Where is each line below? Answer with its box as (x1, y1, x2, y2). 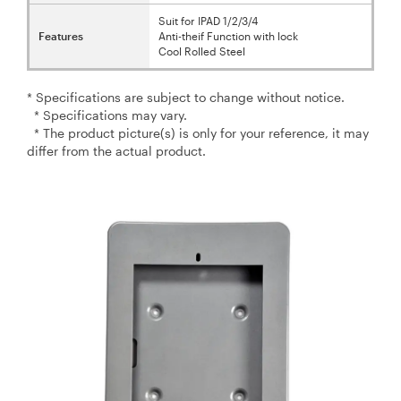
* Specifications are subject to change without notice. (27, 89, 345, 105)
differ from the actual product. (27, 142, 206, 158)
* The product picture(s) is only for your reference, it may (27, 124, 369, 141)
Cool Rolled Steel (158, 44, 245, 57)
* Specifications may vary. (27, 107, 187, 123)
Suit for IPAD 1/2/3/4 (158, 13, 258, 27)
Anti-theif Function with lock (158, 29, 298, 42)
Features (38, 29, 83, 42)
